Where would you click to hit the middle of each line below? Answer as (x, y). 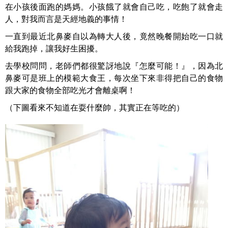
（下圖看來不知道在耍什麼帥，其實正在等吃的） (95, 108)
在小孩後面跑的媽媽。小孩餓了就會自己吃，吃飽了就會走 (114, 7)
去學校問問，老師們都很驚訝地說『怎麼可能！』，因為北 (114, 66)
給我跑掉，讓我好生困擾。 (54, 49)
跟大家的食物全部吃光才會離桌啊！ (70, 90)
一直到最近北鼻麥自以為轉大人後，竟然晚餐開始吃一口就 (114, 36)
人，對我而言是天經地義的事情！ (66, 19)
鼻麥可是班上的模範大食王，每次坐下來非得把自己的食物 (114, 78)
